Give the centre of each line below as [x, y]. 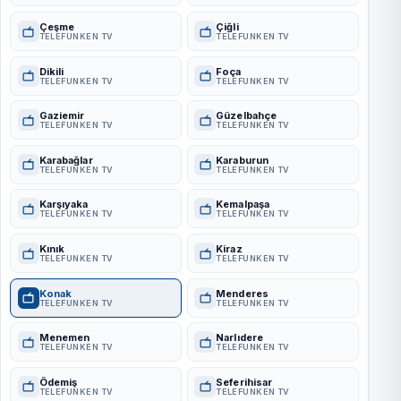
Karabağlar [66, 160]
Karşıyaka [64, 205]
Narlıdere [240, 338]
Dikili [51, 71]
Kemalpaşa [243, 205]
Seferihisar [244, 382]
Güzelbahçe [247, 116]
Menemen [64, 338]
